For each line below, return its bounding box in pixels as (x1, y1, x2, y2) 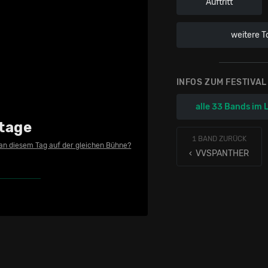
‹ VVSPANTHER (189, 148, 249, 159)
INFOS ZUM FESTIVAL (176, 77, 267, 87)
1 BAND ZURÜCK (191, 134, 246, 143)
